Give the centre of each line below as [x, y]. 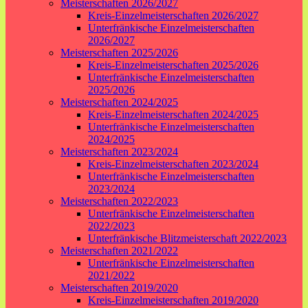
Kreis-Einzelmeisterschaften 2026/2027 [173, 15]
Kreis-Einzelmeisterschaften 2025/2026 [173, 65]
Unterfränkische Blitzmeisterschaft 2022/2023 [187, 238]
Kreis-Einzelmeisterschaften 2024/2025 [173, 114]
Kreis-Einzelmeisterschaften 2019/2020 [173, 300]
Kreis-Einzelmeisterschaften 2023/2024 [173, 164]
